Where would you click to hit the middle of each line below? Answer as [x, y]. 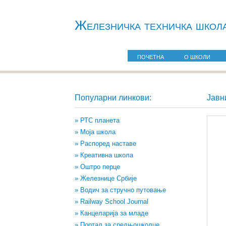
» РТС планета [97, 120]
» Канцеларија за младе [111, 213]
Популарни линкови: [113, 98]
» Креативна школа [104, 155]
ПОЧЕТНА [151, 57]
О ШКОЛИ [197, 57]
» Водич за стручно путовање [120, 190]
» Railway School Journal [111, 202]
